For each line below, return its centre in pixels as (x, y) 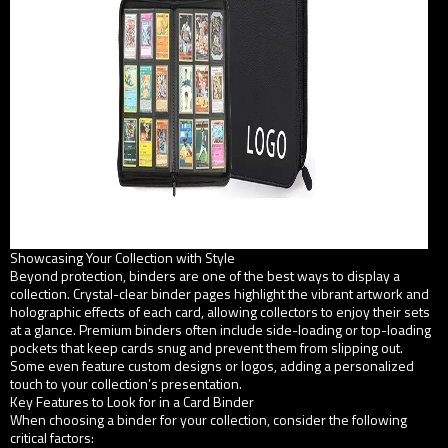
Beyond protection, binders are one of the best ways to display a (205, 275)
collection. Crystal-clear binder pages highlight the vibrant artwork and (219, 293)
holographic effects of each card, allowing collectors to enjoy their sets (220, 311)
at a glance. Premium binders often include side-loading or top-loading (220, 329)
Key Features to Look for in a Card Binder (132, 401)
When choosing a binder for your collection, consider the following (208, 419)
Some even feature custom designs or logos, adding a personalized (212, 365)
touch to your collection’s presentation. (126, 383)
